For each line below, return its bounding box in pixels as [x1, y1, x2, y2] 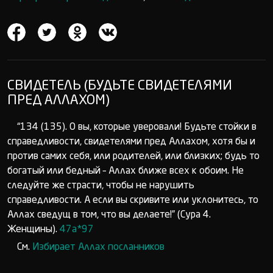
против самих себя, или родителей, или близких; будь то [7, 152, 260, 161]
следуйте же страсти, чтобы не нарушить [7, 181, 194, 191]
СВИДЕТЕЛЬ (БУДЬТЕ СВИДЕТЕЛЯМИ [7, 79, 232, 93]
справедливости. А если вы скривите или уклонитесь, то [7, 196, 258, 205]
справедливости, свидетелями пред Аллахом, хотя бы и [7, 137, 255, 147]
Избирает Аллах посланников [32, 243, 165, 252]
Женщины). [7, 225, 60, 235]
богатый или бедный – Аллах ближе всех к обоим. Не [7, 166, 244, 176]
